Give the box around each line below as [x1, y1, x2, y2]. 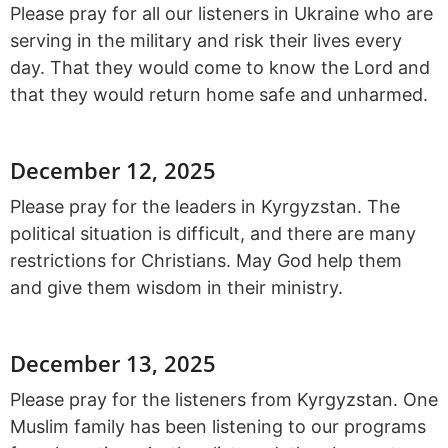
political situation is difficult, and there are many [10, 223, 416, 245]
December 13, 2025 [10, 348, 216, 379]
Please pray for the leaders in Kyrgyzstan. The [10, 196, 400, 218]
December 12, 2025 [10, 155, 216, 186]
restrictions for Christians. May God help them [10, 250, 402, 272]
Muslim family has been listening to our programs [10, 416, 426, 438]
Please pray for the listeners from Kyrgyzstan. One [10, 389, 438, 411]
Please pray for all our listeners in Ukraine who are [10, 2, 433, 24]
